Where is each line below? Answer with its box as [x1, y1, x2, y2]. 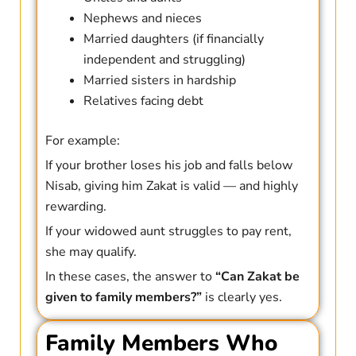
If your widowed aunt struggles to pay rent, [44, 222, 292, 241]
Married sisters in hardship [83, 72, 236, 90]
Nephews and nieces [83, 10, 202, 28]
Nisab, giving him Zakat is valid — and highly [44, 177, 298, 195]
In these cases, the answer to [44, 268, 215, 286]
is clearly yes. [201, 288, 282, 307]
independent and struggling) [83, 51, 246, 69]
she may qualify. [44, 243, 137, 261]
